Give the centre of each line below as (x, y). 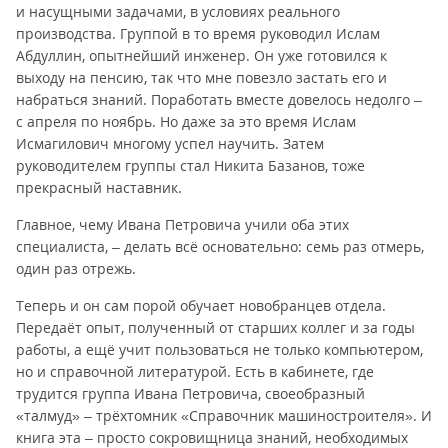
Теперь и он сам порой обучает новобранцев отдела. (201, 305)
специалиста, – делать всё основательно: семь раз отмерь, (220, 246)
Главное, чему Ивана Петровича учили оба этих (182, 224)
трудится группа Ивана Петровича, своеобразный (190, 393)
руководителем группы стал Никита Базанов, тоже (190, 165)
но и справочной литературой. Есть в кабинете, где (195, 371)
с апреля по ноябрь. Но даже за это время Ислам (186, 121)
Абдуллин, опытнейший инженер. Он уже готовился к (201, 55)
